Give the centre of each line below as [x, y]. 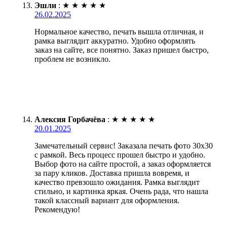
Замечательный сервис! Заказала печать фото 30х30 [124, 145]
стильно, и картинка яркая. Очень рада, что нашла [121, 191]
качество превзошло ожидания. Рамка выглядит [117, 182]
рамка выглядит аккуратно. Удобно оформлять [115, 41]
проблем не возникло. [72, 59]
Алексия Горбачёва [70, 119]
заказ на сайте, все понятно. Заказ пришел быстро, [122, 50]
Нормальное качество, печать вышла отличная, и [119, 31]
